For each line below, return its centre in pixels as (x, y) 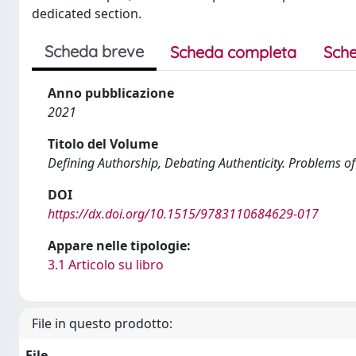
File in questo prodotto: (102, 323)
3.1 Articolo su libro (106, 264)
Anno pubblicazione (111, 93)
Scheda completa (233, 52)
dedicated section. (87, 13)
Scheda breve (94, 51)
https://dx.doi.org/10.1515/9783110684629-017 (183, 213)
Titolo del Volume (103, 143)
